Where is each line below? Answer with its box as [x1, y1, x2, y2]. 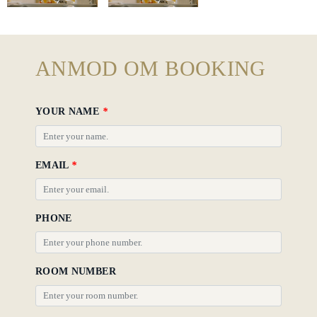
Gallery [6, 50, 46, 64]
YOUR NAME [35, 106, 103, 117]
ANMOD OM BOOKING [35, 57, 266, 81]
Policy [6, 19, 40, 34]
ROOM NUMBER [35, 266, 116, 277]
